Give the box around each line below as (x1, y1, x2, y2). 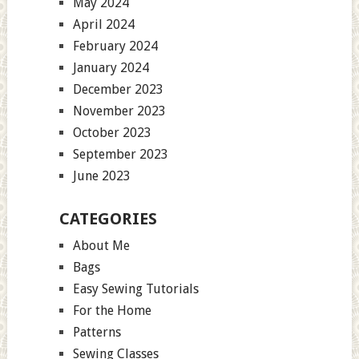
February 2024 (72, 38, 158, 54)
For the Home (72, 303, 151, 319)
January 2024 (72, 60, 149, 76)
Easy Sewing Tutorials (72, 281, 199, 297)
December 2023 (72, 82, 163, 98)
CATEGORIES (58, 209, 157, 229)
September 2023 (72, 147, 168, 163)
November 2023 (72, 103, 166, 119)
